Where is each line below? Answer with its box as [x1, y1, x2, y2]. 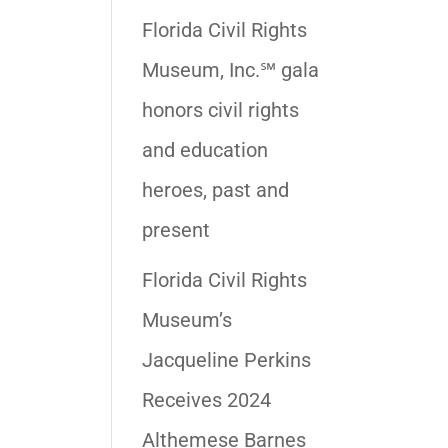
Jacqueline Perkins [141, 348, 311, 372]
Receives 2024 [141, 388, 271, 412]
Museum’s [141, 308, 232, 332]
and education [141, 138, 268, 162]
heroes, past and [141, 178, 289, 202]
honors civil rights [141, 98, 299, 122]
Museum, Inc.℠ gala [141, 58, 319, 82]
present [141, 218, 210, 242]
